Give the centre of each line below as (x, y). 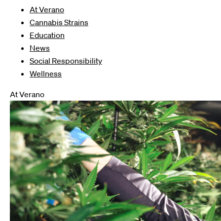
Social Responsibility (66, 61)
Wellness (46, 74)
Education (47, 35)
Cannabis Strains (59, 22)
